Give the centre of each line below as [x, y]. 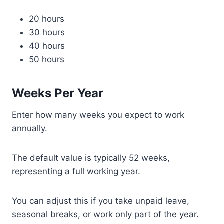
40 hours [47, 46]
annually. [30, 128]
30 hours [47, 32]
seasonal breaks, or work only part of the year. [105, 214]
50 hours [47, 59]
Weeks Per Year [58, 93]
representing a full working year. [76, 171]
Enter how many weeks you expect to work [98, 115]
